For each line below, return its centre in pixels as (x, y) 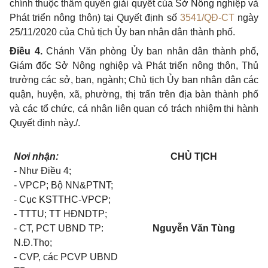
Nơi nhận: (36, 157)
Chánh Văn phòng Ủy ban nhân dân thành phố (149, 51)
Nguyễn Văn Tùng (194, 229)
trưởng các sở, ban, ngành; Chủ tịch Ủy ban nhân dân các (134, 80)
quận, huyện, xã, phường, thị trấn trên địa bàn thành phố (134, 95)
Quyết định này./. (45, 123)
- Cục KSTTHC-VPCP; (63, 200)
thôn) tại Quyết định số (129, 18)
